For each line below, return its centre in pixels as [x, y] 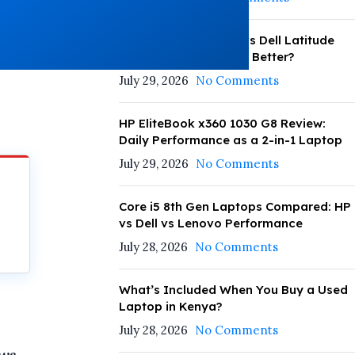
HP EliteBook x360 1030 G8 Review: [222, 123]
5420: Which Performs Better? [206, 57]
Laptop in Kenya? [170, 306]
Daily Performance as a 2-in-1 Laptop [230, 140]
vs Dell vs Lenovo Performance [210, 223]
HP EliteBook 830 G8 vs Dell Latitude [226, 40]
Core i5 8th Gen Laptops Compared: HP [235, 206]
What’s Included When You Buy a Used [233, 290]
